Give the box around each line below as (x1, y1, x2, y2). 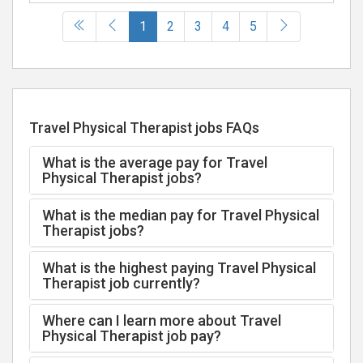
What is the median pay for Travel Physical (42, 207, 319, 224)
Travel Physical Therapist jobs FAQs (29, 120, 259, 136)
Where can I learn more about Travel (42, 312, 281, 329)
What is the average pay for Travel (42, 154, 267, 171)
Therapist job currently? (42, 275, 200, 292)
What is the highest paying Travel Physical (42, 259, 316, 276)
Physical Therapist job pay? (42, 327, 221, 344)
